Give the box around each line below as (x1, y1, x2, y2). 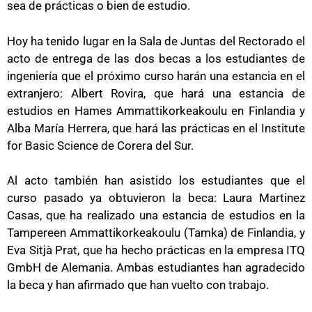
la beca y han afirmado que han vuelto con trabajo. (7, 278, 269, 292)
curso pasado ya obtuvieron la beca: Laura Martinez (7, 191, 305, 205)
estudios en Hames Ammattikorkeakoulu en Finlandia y (7, 103, 305, 118)
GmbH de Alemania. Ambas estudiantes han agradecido (7, 260, 305, 275)
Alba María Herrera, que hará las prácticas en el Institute (7, 120, 305, 135)
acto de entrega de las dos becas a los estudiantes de (7, 51, 305, 65)
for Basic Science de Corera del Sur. (7, 138, 194, 153)
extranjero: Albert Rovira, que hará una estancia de (7, 86, 305, 100)
